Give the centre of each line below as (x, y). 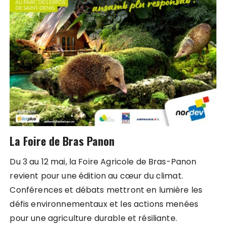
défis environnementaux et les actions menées (104, 204)
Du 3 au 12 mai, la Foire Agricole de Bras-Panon (103, 162)
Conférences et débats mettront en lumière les (106, 190)
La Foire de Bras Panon (62, 140)
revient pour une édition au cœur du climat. (96, 176)
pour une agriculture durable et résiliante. (93, 218)
